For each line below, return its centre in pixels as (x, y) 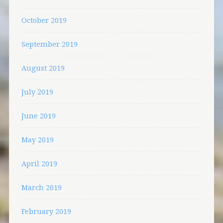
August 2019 (43, 68)
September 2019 (49, 44)
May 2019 (37, 140)
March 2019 (41, 188)
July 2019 (37, 92)
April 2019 (39, 164)
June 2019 (38, 116)
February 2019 (46, 212)
